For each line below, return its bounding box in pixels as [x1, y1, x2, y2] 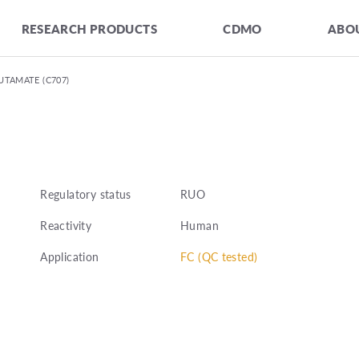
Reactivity [40, 217, 92, 234]
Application [40, 248, 99, 265]
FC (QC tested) [179, 248, 258, 265]
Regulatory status [40, 186, 131, 203]
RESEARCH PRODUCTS [21, 19, 157, 37]
